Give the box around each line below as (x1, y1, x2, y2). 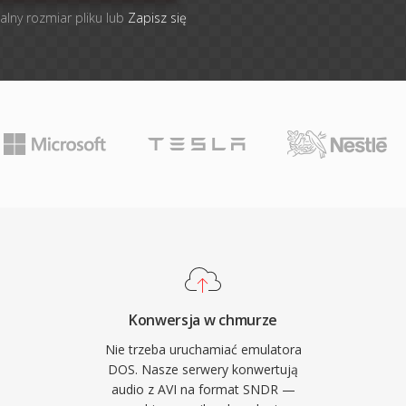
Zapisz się (128, 9, 187, 26)
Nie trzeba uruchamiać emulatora (104, 341, 302, 358)
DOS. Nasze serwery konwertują (108, 361, 298, 378)
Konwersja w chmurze (129, 310, 277, 330)
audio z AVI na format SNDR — (111, 381, 295, 398)
